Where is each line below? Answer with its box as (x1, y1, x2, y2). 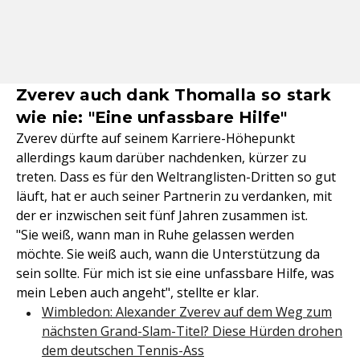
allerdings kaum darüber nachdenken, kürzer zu (16, 149, 306, 167)
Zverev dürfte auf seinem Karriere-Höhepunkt (16, 129, 295, 148)
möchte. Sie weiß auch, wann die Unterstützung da (16, 245, 320, 264)
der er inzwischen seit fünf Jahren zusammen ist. (16, 207, 308, 225)
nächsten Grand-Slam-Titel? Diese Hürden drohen (42, 322, 342, 341)
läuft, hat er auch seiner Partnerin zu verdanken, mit (16, 187, 332, 206)
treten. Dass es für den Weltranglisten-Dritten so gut (16, 168, 336, 186)
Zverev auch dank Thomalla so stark (16, 85, 331, 105)
